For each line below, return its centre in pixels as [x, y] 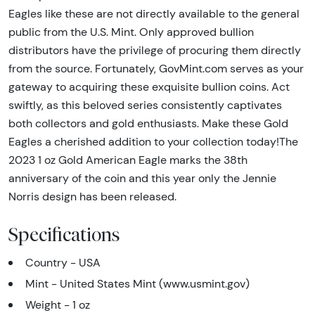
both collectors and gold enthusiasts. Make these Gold [148, 124]
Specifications [64, 234]
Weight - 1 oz [59, 305]
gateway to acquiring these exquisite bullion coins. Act [149, 87]
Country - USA [63, 263]
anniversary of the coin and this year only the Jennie [142, 179]
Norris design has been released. [92, 197]
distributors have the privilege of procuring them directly [155, 51]
